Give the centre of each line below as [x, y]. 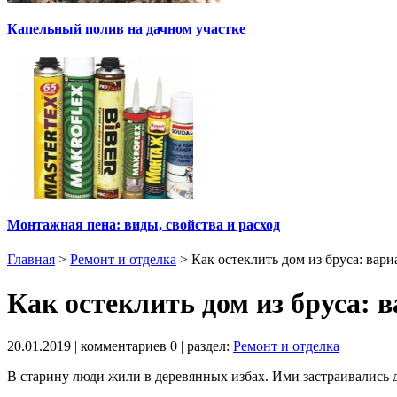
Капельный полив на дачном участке [126, 29]
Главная [31, 260]
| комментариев [121, 346]
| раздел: [205, 346]
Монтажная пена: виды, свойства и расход [144, 224]
